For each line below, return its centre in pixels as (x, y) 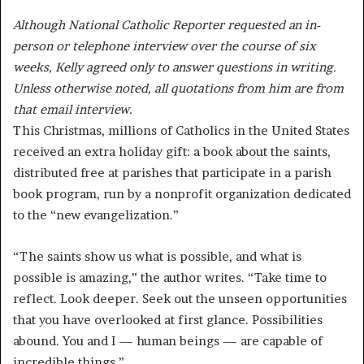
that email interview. (73, 110)
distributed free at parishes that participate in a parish (172, 173)
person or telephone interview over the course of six (165, 46)
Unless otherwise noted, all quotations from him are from (178, 89)
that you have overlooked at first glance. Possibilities (168, 320)
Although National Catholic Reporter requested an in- (167, 25)
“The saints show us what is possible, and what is (157, 257)
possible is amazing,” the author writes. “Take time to (170, 278)
